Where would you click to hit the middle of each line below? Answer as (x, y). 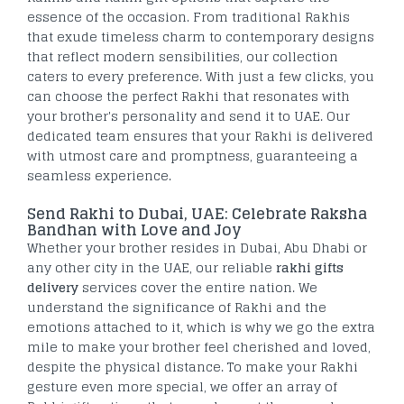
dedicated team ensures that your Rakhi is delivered (200, 135)
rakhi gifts (310, 267)
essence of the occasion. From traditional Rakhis (188, 16)
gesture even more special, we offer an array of (182, 386)
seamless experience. (99, 175)
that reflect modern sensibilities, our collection (183, 56)
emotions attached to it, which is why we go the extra (201, 326)
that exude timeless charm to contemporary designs (201, 36)
